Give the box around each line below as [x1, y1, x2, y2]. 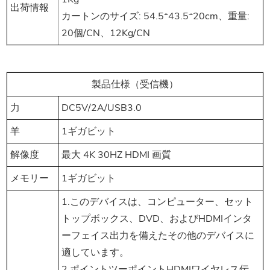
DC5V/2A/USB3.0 [61, 101, 142, 115]
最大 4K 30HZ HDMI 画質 [61, 148, 171, 162]
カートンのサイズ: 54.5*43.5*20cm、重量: [61, 10, 250, 24]
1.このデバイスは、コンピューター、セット [61, 195, 253, 209]
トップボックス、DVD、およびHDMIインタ [61, 212, 252, 226]
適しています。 [61, 246, 129, 260]
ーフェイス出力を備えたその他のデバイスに [61, 229, 254, 243]
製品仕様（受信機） [92, 78, 178, 92]
